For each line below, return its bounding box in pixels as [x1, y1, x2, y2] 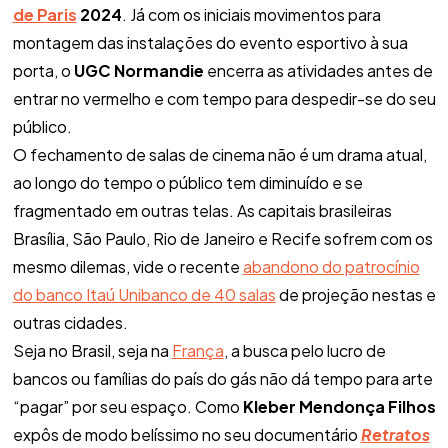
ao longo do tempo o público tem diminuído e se [12, 171, 363, 193]
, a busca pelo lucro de [223, 339, 386, 361]
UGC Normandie [70, 59, 204, 81]
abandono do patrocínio [242, 255, 420, 277]
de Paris [12, 3, 77, 25]
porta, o [12, 59, 71, 81]
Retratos [360, 423, 430, 445]
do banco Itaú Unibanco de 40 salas [12, 283, 276, 305]
